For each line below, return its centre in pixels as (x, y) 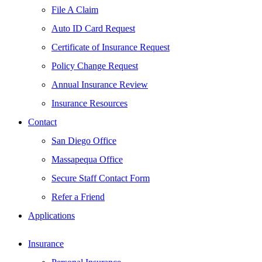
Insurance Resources (89, 103)
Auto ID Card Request (93, 28)
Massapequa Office (87, 159)
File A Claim (75, 10)
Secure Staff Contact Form (101, 178)
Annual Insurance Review (100, 85)
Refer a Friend (78, 197)
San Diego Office (84, 141)
